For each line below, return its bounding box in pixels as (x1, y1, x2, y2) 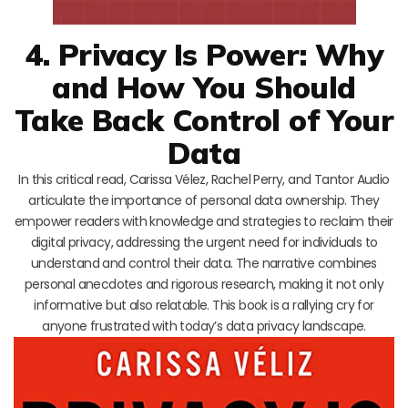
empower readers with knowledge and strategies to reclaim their (15, 211, 393, 230)
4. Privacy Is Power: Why (25, 35, 383, 73)
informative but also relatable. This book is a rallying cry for (34, 295, 374, 314)
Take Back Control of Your (15, 100, 393, 138)
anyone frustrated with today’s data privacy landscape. (42, 316, 366, 335)
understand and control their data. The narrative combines (31, 253, 377, 272)
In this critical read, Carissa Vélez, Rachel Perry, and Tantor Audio (18, 169, 390, 189)
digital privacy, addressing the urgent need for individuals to (30, 232, 378, 251)
